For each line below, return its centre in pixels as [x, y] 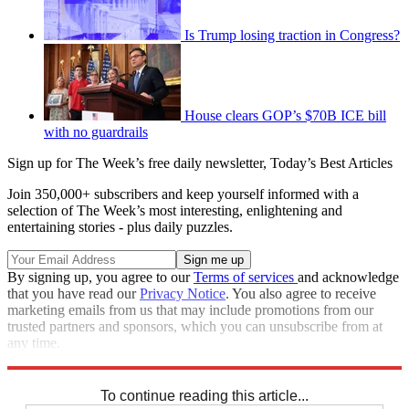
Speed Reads [89, 376]
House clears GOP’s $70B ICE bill [285, 116]
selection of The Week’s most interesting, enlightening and [175, 211]
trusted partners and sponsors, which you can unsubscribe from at [195, 327]
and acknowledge [348, 278]
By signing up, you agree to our [100, 278]
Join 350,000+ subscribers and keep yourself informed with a [183, 194]
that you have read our [73, 294]
